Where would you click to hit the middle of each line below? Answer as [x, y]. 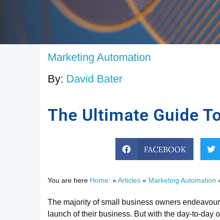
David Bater [94, 79]
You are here [69, 180]
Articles [129, 180]
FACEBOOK [165, 149]
